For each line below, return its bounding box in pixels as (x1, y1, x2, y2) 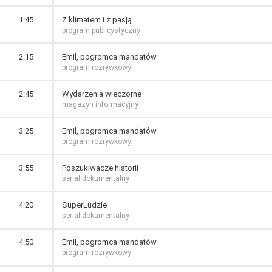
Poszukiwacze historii (62, 163, 138, 172)
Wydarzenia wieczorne (62, 89, 141, 98)
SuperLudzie (62, 200, 107, 209)
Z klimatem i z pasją (62, 15, 132, 24)
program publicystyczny (62, 26, 140, 35)
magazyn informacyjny (62, 100, 138, 109)
